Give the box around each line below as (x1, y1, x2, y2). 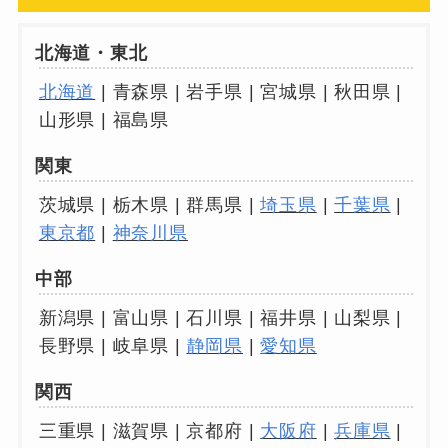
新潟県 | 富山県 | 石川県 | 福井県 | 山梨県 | (38, 308, 403, 329)
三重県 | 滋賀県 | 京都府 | (38, 420, 261, 441)
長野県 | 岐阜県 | (38, 336, 187, 357)
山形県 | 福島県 (38, 110, 170, 131)
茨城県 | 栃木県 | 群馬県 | (38, 195, 261, 216)
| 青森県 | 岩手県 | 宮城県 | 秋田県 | (95, 82, 403, 103)
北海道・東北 (34, 43, 148, 64)
